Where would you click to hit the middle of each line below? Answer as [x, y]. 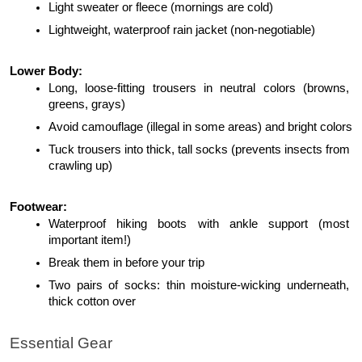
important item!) [90, 240]
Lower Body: [46, 72]
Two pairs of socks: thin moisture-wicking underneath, [199, 286]
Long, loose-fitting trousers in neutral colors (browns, [199, 88]
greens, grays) [87, 105]
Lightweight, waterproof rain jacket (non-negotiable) [182, 30]
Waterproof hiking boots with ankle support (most [199, 224]
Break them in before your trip [126, 263]
